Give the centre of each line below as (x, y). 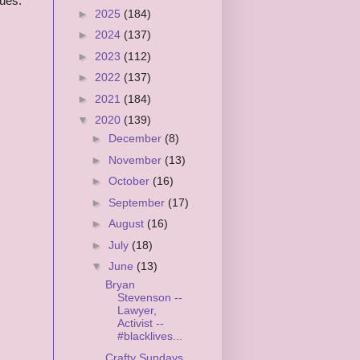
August (127, 224)
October (130, 181)
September (138, 202)
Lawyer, (137, 311)
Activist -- (140, 323)
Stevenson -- (149, 298)
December (136, 139)
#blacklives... (149, 336)
